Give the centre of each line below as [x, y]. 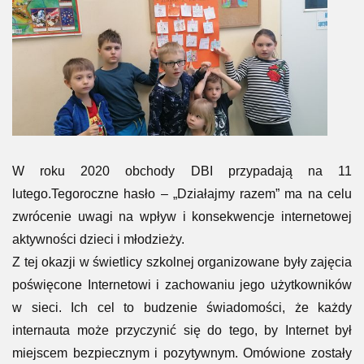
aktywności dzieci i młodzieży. [98, 239]
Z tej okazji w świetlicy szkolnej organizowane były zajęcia [182, 262]
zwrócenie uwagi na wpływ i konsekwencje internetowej [182, 216]
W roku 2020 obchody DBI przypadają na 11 [182, 171]
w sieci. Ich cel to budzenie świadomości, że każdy [182, 307]
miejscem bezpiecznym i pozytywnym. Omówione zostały [182, 353]
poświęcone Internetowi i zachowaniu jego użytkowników [182, 284]
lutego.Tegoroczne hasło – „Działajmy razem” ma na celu [182, 193]
